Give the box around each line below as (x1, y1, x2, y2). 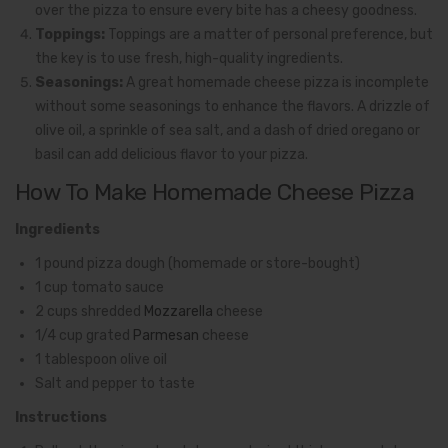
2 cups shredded (35, 303, 144, 321)
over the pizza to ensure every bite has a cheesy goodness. (35, 2, 417, 20)
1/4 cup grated (35, 327, 133, 345)
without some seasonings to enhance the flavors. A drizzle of (35, 98, 430, 116)
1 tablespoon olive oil (35, 351, 167, 369)
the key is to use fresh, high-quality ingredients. (35, 50, 343, 68)
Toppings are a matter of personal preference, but (105, 26, 433, 44)
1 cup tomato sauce (35, 279, 164, 297)
